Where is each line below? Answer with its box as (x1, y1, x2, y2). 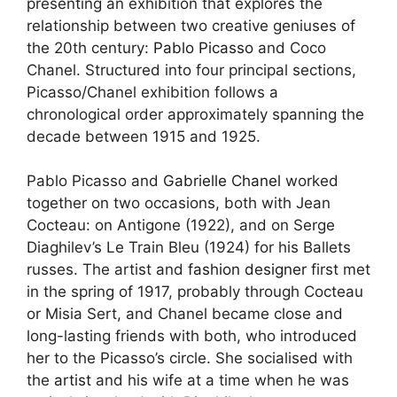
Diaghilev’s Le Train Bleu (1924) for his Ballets (27, 238, 351, 257)
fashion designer (188, 261, 307, 279)
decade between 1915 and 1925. (27, 127, 261, 145)
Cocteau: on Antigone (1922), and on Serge (27, 216, 335, 235)
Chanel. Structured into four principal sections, (27, 60, 356, 79)
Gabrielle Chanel (163, 172, 281, 191)
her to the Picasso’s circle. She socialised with (27, 349, 353, 368)
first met (307, 261, 370, 279)
